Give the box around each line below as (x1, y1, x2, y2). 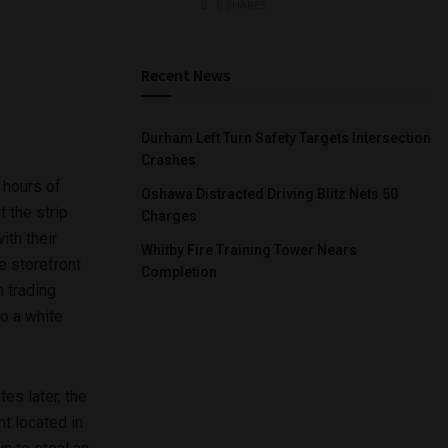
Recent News (141, 64, 230, 85)
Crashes (141, 151, 196, 168)
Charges (141, 207, 197, 224)
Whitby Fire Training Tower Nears (141, 241, 357, 258)
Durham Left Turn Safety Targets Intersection (141, 129, 431, 146)
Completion (141, 263, 217, 280)
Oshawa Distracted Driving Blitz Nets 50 (141, 185, 398, 202)
